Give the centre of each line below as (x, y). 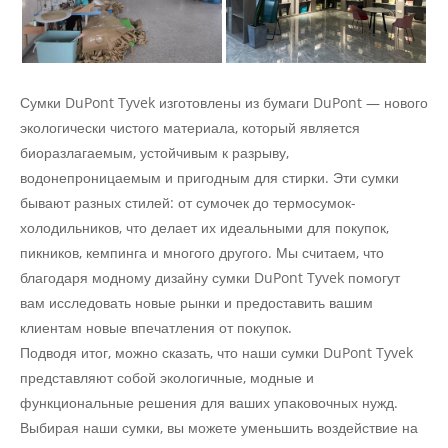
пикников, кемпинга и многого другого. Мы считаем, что (202, 253)
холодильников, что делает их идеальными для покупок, (204, 228)
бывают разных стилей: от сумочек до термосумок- (188, 203)
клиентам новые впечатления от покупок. (156, 328)
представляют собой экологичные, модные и (167, 378)
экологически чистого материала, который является (190, 128)
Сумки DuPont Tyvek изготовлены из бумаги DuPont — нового (224, 103)
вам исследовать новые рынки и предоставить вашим (196, 303)
